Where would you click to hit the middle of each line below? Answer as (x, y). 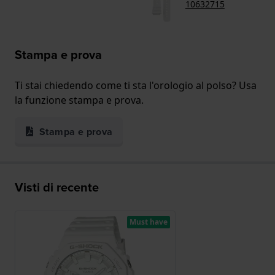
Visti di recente (57, 188)
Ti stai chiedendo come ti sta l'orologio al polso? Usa (136, 86)
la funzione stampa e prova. (79, 100)
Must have (148, 222)
